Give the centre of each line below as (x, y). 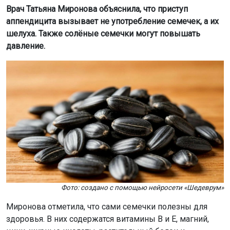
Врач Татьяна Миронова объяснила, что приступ (97, 9)
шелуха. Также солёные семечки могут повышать (103, 33)
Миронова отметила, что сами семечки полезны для (107, 207)
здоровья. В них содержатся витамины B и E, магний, (108, 219)
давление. (26, 46)
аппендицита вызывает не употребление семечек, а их (112, 21)
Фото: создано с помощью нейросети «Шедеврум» (142, 188)
